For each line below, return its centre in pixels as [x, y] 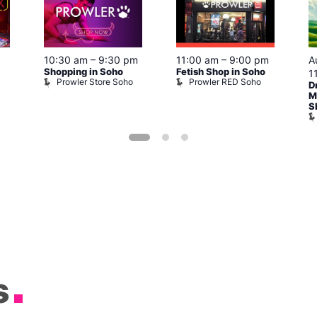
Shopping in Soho [83, 72]
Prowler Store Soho [95, 82]
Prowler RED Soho [225, 82]
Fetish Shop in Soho [221, 72]
